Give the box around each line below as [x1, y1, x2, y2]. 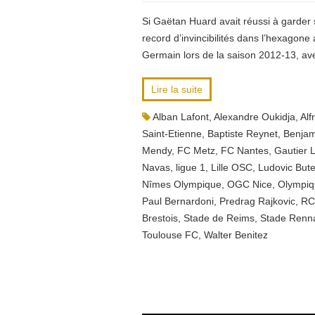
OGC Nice [227, 179, 272, 190]
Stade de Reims [184, 212, 255, 224]
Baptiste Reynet [207, 128, 278, 139]
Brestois [142, 212, 178, 224]
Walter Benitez [204, 229, 268, 240]
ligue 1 [176, 162, 205, 173]
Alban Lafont [153, 111, 209, 122]
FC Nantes [221, 145, 269, 156]
